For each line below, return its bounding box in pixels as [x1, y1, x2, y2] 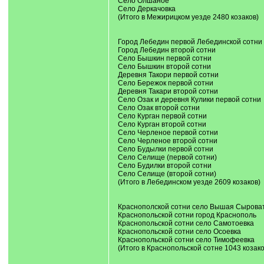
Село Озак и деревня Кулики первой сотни [117, 95, 261, 104]
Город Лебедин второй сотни [117, 46, 216, 54]
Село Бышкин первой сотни [117, 54, 212, 62]
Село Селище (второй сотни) [117, 170, 216, 178]
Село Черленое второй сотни [117, 137, 217, 145]
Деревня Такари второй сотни [117, 87, 218, 95]
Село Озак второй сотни [117, 104, 200, 112]
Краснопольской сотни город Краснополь [117, 211, 256, 219]
